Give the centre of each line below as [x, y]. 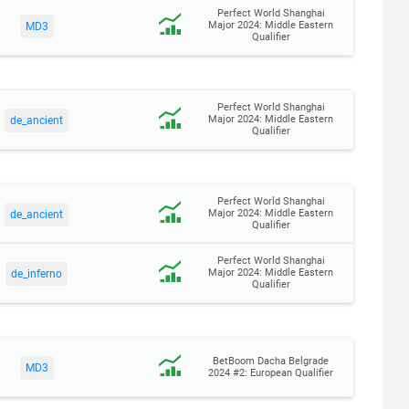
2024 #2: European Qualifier [271, 372]
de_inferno [37, 274]
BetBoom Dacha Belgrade [271, 361]
